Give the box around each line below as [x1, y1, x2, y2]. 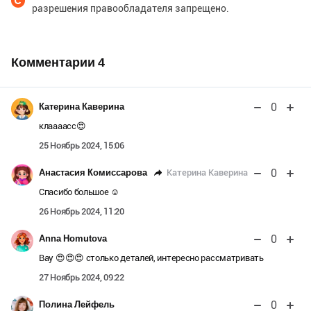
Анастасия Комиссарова [39, 167, 147, 178]
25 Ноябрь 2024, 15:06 [39, 140, 124, 151]
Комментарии [11, 55, 98, 70]
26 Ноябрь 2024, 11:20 [39, 206, 124, 217]
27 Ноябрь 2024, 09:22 [39, 272, 124, 283]
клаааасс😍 [39, 121, 86, 132]
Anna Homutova [39, 233, 107, 244]
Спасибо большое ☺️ [39, 187, 119, 198]
